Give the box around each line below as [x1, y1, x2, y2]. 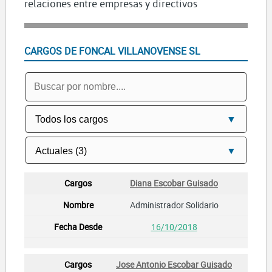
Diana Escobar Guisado [130, 177, 218, 189]
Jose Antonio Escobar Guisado [116, 258, 232, 270]
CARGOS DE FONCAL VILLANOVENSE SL [24, 44, 200, 58]
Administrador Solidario [129, 199, 219, 211]
